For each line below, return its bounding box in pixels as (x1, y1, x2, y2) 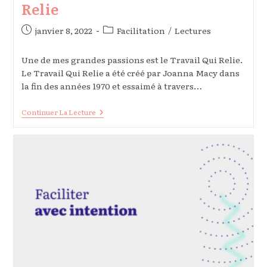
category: (102, 36, 142, 49)
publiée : (20, 36, 57, 49)
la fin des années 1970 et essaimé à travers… (21, 80, 202, 92)
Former (95, 116, 126, 128)
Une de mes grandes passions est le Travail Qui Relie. (21, 54, 243, 66)
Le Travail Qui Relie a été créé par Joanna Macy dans (21, 67, 240, 79)
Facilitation (116, 24, 165, 37)
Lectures (174, 24, 211, 37)
